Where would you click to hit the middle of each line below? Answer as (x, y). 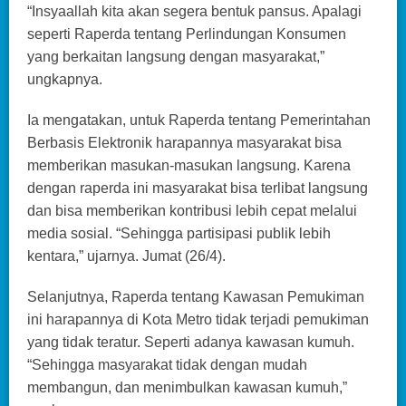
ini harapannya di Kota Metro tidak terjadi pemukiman (198, 319)
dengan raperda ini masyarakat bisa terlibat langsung (198, 188)
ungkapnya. (65, 79)
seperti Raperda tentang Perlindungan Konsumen (187, 34)
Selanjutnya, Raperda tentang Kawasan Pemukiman (196, 296)
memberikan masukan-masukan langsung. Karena (189, 165)
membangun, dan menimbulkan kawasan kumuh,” (187, 387)
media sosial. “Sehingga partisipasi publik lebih (179, 233)
